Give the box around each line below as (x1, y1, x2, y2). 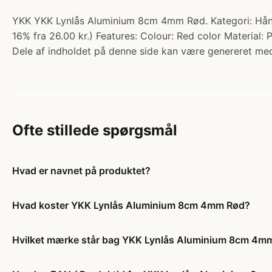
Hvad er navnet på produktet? (12, 165, 151, 177)
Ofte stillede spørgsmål (12, 121, 177, 139)
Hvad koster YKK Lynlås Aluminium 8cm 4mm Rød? (12, 199, 250, 211)
